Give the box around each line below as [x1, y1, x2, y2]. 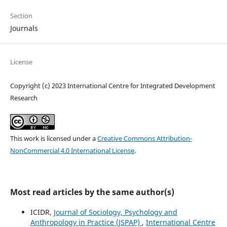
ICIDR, [30, 207, 54, 217]
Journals [10, 23, 38, 33]
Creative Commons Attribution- [97, 134, 192, 143]
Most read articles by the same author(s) [10, 186, 174, 198]
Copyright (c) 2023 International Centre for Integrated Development [10, 81, 215, 91]
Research [10, 93, 37, 103]
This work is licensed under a [10, 134, 97, 143]
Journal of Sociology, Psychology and [53, 207, 177, 217]
